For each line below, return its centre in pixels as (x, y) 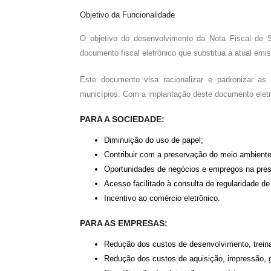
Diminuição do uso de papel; (154, 140)
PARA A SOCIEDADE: (122, 119)
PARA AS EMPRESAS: (124, 223)
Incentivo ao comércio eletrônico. (162, 198)
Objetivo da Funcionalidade (127, 15)
